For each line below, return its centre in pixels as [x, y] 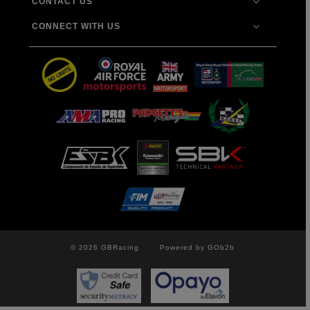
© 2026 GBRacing [105, 247]
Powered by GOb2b [198, 247]
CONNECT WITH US [76, 26]
